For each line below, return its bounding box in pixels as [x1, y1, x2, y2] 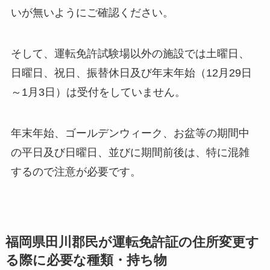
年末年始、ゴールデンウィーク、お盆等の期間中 [10, 127, 250, 139]
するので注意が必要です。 [10, 165, 141, 178]
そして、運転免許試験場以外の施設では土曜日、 [10, 47, 250, 60]
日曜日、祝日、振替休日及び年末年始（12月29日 [10, 66, 252, 79]
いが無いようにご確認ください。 [10, 6, 174, 19]
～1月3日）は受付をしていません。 [10, 86, 186, 98]
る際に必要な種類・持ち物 [5, 253, 167, 268]
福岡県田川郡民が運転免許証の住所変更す [5, 234, 259, 250]
